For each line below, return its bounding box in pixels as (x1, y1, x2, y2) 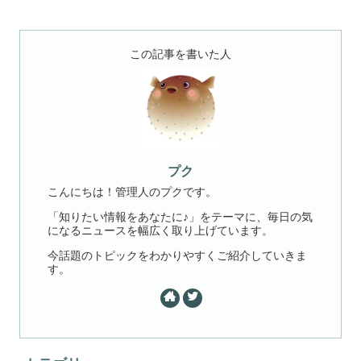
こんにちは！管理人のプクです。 (48, 186, 218, 199)
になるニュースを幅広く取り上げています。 (48, 224, 274, 237)
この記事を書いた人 (130, 48, 231, 61)
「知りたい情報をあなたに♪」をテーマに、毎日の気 (48, 210, 313, 223)
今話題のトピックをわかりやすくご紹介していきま (48, 249, 308, 262)
